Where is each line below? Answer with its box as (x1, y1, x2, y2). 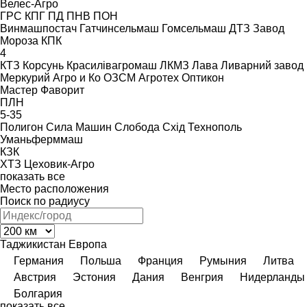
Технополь (188, 121, 242, 133)
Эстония (73, 271, 116, 283)
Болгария (14, 287, 62, 299)
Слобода (114, 121, 160, 133)
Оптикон (182, 71, 224, 84)
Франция (138, 254, 183, 267)
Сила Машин (46, 121, 112, 133)
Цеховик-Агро (24, 158, 95, 170)
